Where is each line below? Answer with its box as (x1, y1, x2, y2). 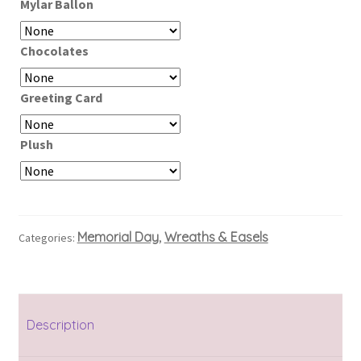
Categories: (18, 230, 77, 245)
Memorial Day (77, 228, 159, 245)
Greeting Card (19, 89, 102, 106)
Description (26, 317, 94, 334)
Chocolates (19, 42, 89, 59)
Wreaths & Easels (164, 228, 268, 245)
